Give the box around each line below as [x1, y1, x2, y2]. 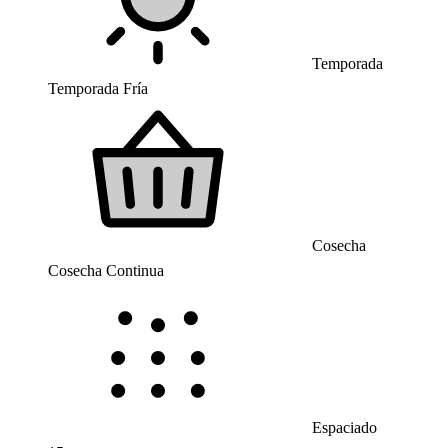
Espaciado [308, 419, 377, 436]
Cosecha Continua [48, 262, 164, 279]
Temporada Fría [48, 80, 148, 97]
